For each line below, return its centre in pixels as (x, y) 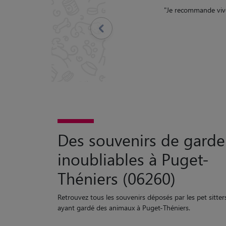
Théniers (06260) (117, 178)
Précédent (140, 28)
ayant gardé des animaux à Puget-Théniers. (124, 208)
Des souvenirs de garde (141, 140)
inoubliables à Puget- (133, 159)
